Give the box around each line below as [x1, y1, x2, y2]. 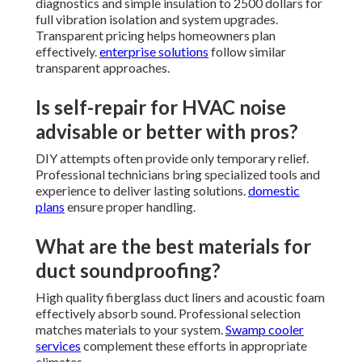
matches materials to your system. [36, 322, 225, 338]
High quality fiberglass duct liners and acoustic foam [36, 289, 325, 305]
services [36, 338, 81, 354]
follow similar [208, 44, 286, 60]
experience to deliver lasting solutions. [36, 183, 248, 199]
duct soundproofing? [36, 259, 221, 283]
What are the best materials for [36, 234, 311, 259]
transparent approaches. [36, 60, 170, 76]
